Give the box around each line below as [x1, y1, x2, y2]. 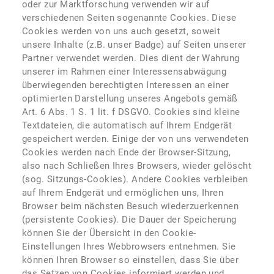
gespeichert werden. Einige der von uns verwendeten [22, 133, 249, 144]
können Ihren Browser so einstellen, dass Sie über [22, 254, 239, 265]
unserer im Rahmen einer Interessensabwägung [22, 66, 227, 77]
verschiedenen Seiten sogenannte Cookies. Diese [22, 12, 237, 23]
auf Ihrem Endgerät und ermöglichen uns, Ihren [22, 187, 224, 198]
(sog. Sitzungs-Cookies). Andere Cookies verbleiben [22, 174, 248, 185]
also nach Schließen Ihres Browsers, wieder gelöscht [22, 160, 251, 171]
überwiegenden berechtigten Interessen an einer [22, 80, 229, 91]
